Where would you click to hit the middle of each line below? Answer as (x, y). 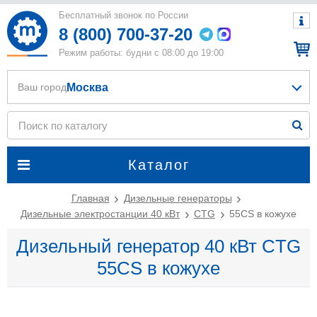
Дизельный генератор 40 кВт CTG (158, 246)
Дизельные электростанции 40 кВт (100, 214)
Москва (87, 87)
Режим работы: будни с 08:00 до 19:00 (141, 53)
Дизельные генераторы (178, 198)
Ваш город (42, 87)
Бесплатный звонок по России (125, 15)
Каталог (158, 165)
